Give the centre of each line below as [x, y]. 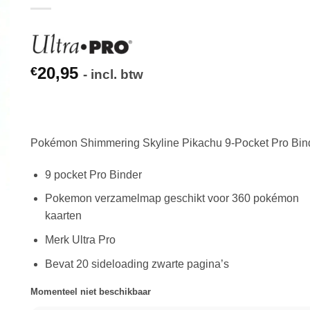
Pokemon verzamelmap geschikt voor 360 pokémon [172, 199]
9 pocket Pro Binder [93, 174]
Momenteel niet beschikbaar [91, 292]
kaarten [63, 216]
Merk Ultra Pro [80, 239]
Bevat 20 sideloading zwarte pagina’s [137, 264]
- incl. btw [113, 74]
